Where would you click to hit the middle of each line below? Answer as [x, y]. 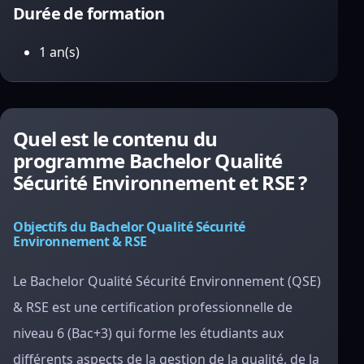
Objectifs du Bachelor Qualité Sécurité [129, 227]
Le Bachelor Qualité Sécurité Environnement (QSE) [167, 281]
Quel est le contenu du [115, 139]
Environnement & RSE [80, 241]
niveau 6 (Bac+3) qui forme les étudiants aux [148, 333]
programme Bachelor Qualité [148, 160]
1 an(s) [59, 52]
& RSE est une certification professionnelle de [153, 307]
